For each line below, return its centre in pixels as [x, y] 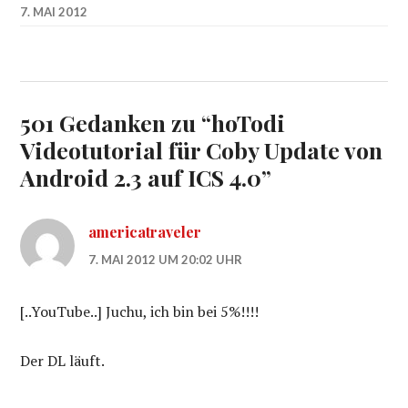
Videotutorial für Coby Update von [202, 150]
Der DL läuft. [63, 361]
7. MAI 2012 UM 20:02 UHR [166, 260]
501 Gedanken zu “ [116, 122]
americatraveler [145, 232]
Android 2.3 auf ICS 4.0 [141, 177]
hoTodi [249, 122]
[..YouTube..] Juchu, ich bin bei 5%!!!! [140, 311]
